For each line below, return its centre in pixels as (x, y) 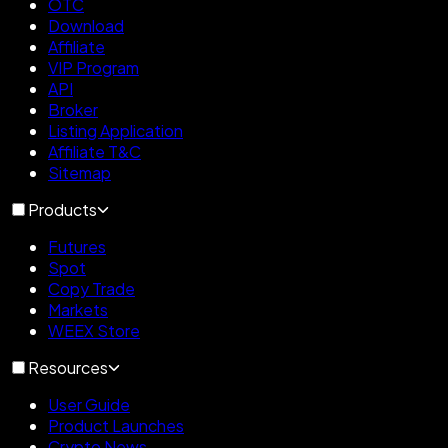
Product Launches (116, 425)
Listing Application (115, 130)
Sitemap (79, 172)
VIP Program (93, 67)
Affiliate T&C (94, 151)
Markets (78, 309)
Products (62, 209)
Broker (73, 109)
